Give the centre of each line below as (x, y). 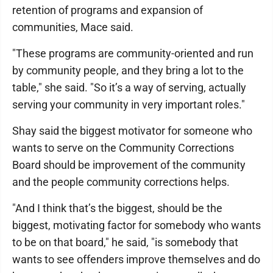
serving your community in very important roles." (129, 105)
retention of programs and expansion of (108, 10)
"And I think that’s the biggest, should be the (117, 208)
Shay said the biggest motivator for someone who (132, 131)
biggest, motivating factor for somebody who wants (136, 225)
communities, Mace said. (73, 27)
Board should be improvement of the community (129, 165)
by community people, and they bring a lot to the (128, 70)
